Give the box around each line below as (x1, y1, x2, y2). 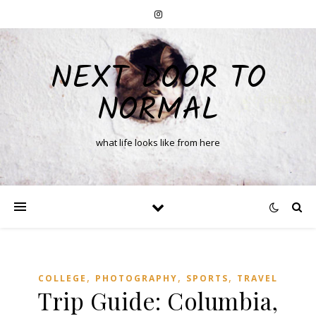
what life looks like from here (96, 136, 220, 149)
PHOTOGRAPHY (95, 272, 178, 284)
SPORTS (186, 272, 229, 284)
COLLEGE (38, 272, 87, 284)
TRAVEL (237, 272, 278, 284)
